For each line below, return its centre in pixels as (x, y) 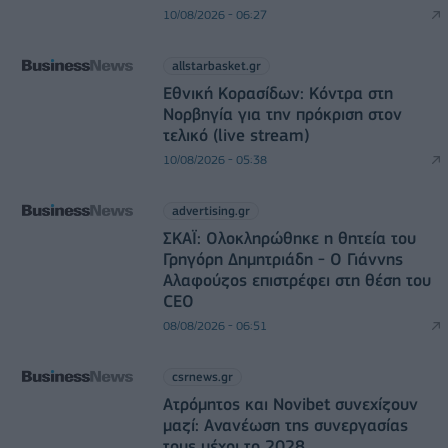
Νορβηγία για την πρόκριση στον (282, 113)
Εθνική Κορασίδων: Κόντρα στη (277, 92)
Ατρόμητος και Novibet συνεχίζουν (290, 403)
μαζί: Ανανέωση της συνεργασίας (285, 424)
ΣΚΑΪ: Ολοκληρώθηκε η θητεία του (289, 237)
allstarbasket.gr (216, 65)
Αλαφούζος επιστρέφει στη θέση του (296, 279)
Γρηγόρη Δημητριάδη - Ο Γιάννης (282, 258)
